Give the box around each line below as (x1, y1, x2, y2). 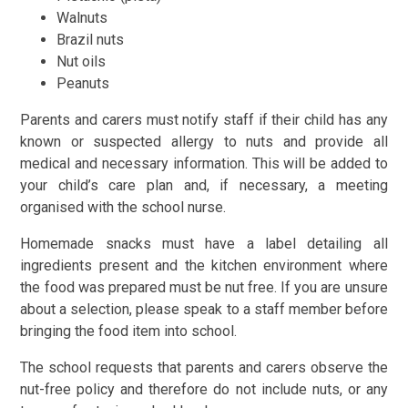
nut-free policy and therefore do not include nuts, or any (20, 380, 388, 398)
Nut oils (56, 52, 107, 70)
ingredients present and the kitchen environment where (20, 256, 388, 274)
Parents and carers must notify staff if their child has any (20, 110, 388, 128)
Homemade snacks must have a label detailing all (20, 234, 388, 252)
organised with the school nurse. (20, 198, 227, 216)
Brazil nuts (56, 30, 125, 48)
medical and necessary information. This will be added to (20, 154, 388, 172)
